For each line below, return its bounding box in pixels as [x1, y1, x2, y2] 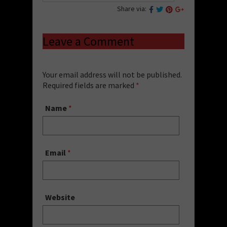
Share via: [117, 4, 146, 13]
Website [45, 192, 75, 202]
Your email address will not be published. [43, 69, 182, 80]
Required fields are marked [43, 80, 136, 90]
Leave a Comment [43, 33, 134, 49]
